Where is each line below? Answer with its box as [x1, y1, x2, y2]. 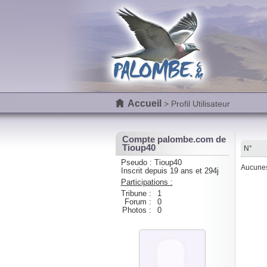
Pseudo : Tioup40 [120, 158, 182, 167]
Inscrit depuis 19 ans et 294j [120, 166, 219, 175]
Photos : [122, 206, 151, 215]
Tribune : [120, 189, 151, 198]
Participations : [120, 178, 173, 187]
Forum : [124, 197, 151, 206]
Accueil [127, 98, 162, 108]
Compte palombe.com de [122, 134, 226, 144]
